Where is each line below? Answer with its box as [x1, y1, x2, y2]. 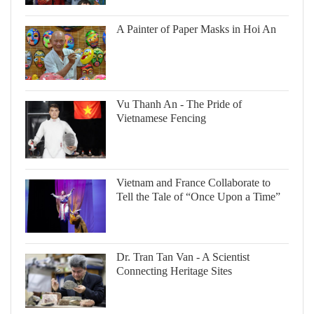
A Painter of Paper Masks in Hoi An [116, 22, 276, 36]
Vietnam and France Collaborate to [116, 175, 271, 189]
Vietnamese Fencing [116, 111, 206, 125]
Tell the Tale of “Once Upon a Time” [116, 189, 280, 203]
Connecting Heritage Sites [116, 264, 232, 278]
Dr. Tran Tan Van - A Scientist [116, 250, 250, 264]
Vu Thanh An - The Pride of [116, 97, 242, 111]
